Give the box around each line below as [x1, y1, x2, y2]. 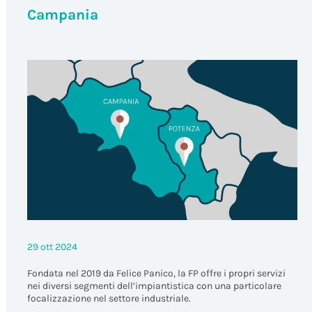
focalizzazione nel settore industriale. [26, 292, 191, 304]
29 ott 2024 [26, 240, 77, 253]
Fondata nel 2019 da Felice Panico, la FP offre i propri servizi [26, 267, 286, 279]
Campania [26, 6, 98, 23]
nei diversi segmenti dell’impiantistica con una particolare [26, 279, 281, 292]
